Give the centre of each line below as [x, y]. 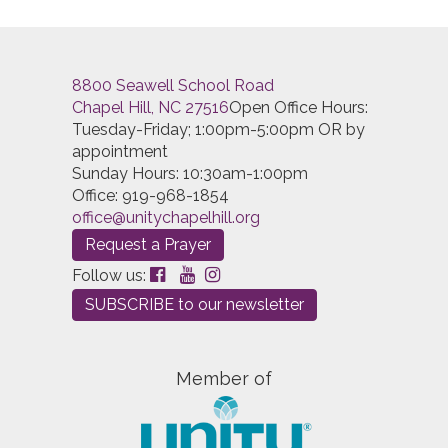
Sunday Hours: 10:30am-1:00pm [190, 174]
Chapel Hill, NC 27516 [150, 108]
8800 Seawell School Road [173, 86]
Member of [224, 379]
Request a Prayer [148, 245]
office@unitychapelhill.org [166, 218]
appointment [120, 152]
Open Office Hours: [298, 108]
